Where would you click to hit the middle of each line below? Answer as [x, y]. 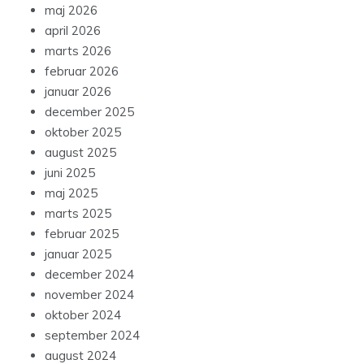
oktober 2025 [83, 132]
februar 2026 [82, 71]
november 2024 [89, 295]
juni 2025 [70, 173]
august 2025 [80, 153]
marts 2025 [78, 214]
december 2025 [89, 112]
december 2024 [89, 275]
